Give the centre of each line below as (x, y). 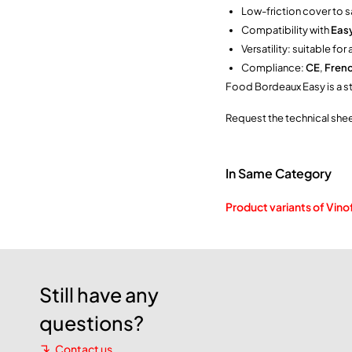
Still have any (99, 294)
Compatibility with (286, 29)
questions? (92, 323)
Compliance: (273, 67)
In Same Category (279, 173)
